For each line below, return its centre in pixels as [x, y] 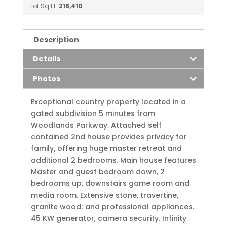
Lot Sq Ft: [44, 6]
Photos [46, 78]
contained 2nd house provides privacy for [109, 137]
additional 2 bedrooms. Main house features [113, 160]
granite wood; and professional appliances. [112, 206]
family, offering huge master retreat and [106, 148]
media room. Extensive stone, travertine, [104, 195]
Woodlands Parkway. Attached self [96, 125]
